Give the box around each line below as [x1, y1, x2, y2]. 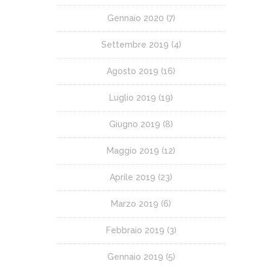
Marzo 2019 [111, 198, 159, 209]
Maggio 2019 [107, 145, 159, 155]
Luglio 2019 [109, 92, 156, 102]
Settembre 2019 [101, 39, 169, 49]
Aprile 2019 [110, 172, 155, 182]
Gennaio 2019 [107, 251, 163, 262]
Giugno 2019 [109, 119, 160, 129]
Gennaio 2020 [107, 13, 164, 23]
